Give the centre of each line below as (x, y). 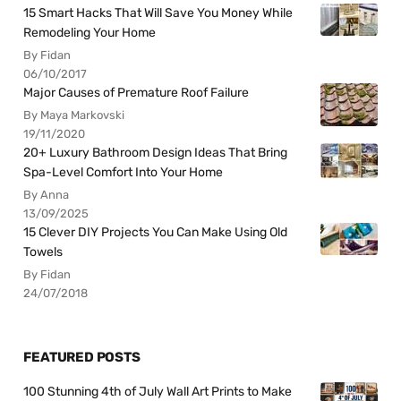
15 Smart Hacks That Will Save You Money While (158, 13)
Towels (43, 252)
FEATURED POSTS (82, 358)
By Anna (47, 194)
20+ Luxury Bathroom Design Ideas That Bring (156, 152)
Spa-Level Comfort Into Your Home (124, 172)
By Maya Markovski (74, 115)
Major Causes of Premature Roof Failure (137, 92)
